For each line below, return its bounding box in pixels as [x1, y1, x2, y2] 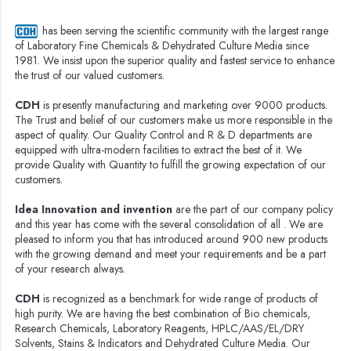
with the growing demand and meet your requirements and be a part [15, 246, 327, 262]
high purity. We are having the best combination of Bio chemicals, [15, 306, 311, 322]
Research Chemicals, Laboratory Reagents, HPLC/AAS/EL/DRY [15, 320, 305, 337]
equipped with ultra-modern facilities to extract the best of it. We [15, 142, 302, 158]
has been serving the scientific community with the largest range [42, 22, 329, 38]
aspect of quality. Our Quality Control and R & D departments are [15, 127, 313, 143]
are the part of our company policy [172, 201, 334, 218]
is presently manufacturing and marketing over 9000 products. [40, 97, 328, 114]
